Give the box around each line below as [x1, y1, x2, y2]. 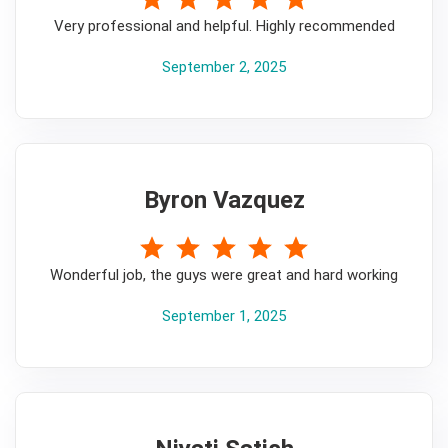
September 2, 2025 [162, 57, 286, 76]
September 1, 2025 [162, 306, 286, 325]
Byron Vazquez [143, 185, 305, 214]
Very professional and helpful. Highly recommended [53, 16, 395, 35]
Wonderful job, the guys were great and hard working [50, 265, 398, 284]
